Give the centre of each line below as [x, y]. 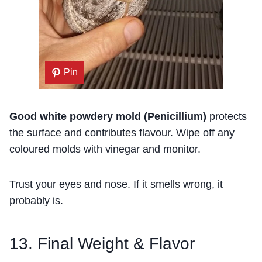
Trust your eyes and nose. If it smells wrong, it [116, 185]
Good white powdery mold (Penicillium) [108, 117]
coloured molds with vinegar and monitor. [105, 149]
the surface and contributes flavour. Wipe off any [122, 133]
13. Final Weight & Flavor [102, 244]
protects [227, 117]
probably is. [36, 201]
